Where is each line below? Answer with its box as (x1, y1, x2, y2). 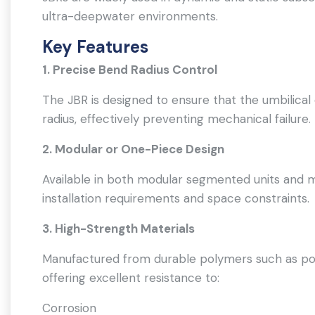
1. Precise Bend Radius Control (42, 62, 217, 77)
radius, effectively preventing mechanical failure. (42, 111, 311, 127)
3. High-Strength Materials (42, 221, 195, 236)
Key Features (42, 36, 148, 58)
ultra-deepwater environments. (42, 8, 218, 24)
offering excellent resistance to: (42, 270, 219, 285)
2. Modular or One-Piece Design (42, 141, 224, 157)
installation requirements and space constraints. (42, 191, 309, 206)
